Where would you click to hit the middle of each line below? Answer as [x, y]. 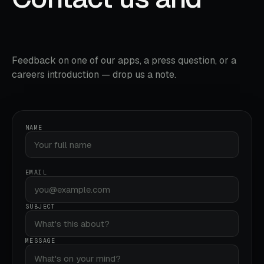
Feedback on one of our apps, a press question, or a [124, 60]
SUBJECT [41, 206]
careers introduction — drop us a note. [94, 74]
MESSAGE [41, 240]
